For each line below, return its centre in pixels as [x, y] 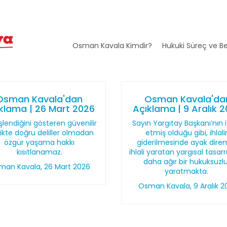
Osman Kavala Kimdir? [112, 46]
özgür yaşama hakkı [40, 142]
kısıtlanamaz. [39, 152]
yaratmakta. [188, 171]
